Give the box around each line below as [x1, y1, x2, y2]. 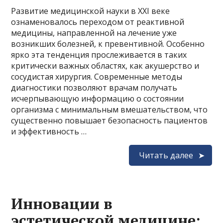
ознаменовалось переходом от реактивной [11, 16, 185, 27]
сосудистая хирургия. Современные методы [11, 71, 183, 82]
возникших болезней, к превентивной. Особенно [11, 38, 205, 49]
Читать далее [138, 149, 193, 161]
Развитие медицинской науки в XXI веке [11, 5, 170, 16]
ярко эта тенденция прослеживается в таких [11, 49, 187, 60]
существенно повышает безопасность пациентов [11, 114, 208, 126]
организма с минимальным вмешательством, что [11, 104, 208, 115]
